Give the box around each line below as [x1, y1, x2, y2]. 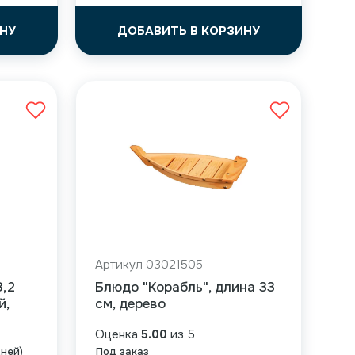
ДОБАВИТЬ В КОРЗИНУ [116, 23, 260, 39]
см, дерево [94, 296, 166, 312]
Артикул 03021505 [94, 257, 203, 273]
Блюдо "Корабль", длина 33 [94, 279, 275, 296]
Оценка [94, 326, 141, 342]
